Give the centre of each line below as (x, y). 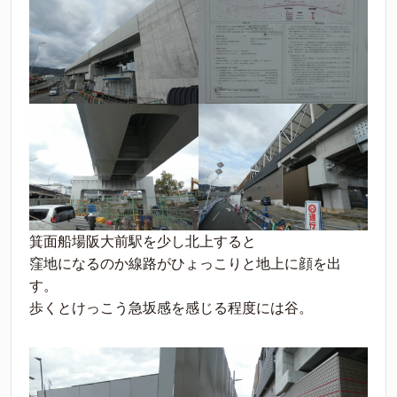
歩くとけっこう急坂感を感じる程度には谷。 (171, 307)
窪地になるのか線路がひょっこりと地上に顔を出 (185, 263)
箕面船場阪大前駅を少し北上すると (143, 241)
